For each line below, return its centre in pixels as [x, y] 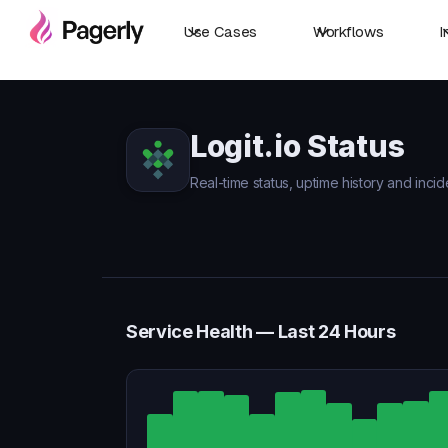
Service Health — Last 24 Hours [261, 331]
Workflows [348, 31]
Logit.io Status [297, 146]
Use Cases [221, 31]
